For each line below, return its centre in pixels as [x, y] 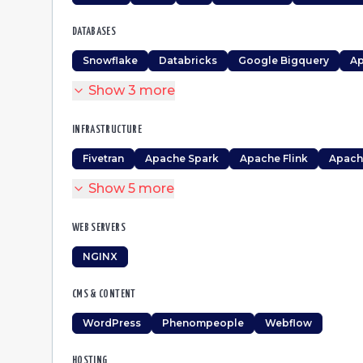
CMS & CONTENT [104, 295]
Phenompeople [203, 323]
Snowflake [110, 60]
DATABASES [94, 32]
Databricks [188, 60]
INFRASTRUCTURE [107, 130]
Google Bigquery [284, 60]
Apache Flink [274, 158]
